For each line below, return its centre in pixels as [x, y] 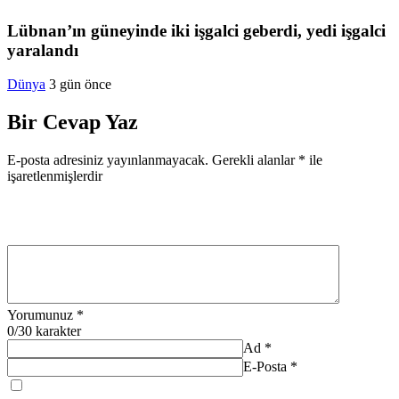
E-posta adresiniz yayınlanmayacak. [108, 160]
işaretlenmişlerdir [55, 176]
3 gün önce [80, 85]
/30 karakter [48, 331]
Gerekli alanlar [255, 160]
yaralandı [43, 50]
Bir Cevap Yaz [73, 122]
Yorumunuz [40, 315]
